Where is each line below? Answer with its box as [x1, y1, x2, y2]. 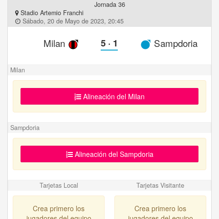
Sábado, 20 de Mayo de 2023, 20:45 [21, 17, 124, 25]
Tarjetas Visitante [136, 181, 184, 190]
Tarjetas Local [40, 181, 78, 190]
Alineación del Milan [81, 91, 145, 102]
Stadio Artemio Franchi [19, 8, 84, 17]
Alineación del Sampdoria [72, 149, 153, 159]
